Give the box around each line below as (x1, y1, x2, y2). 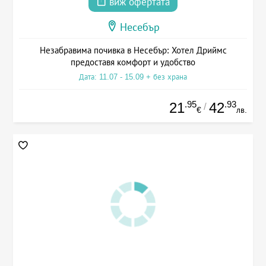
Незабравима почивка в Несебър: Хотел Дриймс (39, 45, 227, 56)
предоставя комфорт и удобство (71, 57, 195, 68)
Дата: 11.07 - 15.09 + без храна (79, 72, 187, 82)
